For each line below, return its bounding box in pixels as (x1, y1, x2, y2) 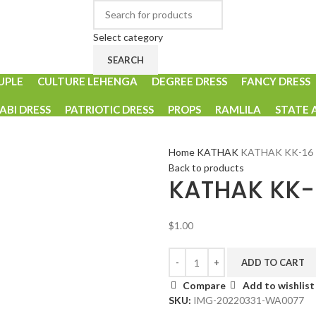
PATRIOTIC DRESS (64, 103, 154, 116)
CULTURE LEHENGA (37, 75, 138, 87)
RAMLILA (214, 103, 261, 116)
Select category (93, 30, 163, 43)
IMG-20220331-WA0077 (193, 294, 304, 306)
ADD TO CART (241, 257, 305, 268)
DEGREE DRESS (151, 75, 227, 87)
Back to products (169, 162, 244, 174)
